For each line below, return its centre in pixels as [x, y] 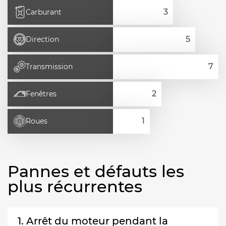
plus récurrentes [75, 186]
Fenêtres [41, 94]
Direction [42, 40]
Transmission [49, 67]
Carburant [44, 12]
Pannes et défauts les [96, 171]
